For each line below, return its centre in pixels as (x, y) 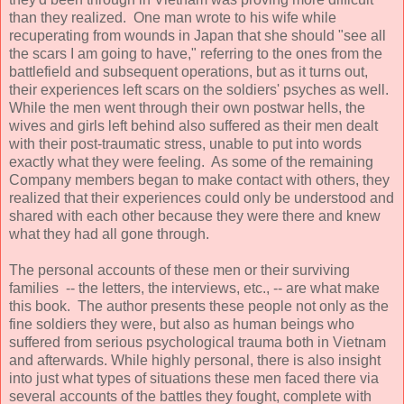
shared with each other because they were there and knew (195, 216)
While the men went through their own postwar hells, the (187, 108)
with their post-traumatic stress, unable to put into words (185, 144)
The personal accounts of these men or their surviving (179, 271)
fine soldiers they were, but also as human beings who (182, 325)
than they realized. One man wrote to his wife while (173, 18)
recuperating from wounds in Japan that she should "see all (197, 36)
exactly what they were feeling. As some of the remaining (191, 162)
